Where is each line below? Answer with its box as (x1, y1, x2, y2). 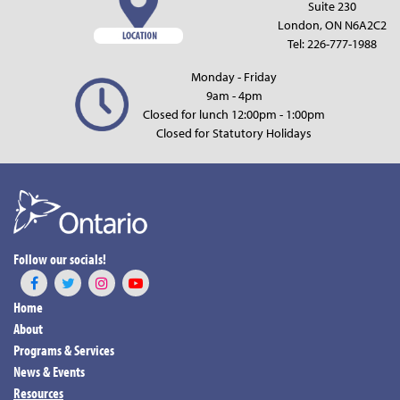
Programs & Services (13, 341, 114, 360)
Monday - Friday (191, 68, 277, 85)
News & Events (13, 362, 85, 381)
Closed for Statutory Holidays (156, 124, 312, 141)
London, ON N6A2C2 (278, 16, 387, 33)
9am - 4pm (205, 87, 262, 104)
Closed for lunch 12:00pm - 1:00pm (143, 105, 325, 122)
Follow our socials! (13, 250, 106, 269)
